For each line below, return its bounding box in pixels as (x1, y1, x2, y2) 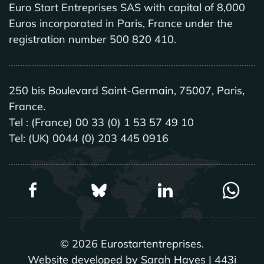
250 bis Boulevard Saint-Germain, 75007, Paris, (9, 83, 245, 97)
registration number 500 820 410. (9, 32, 176, 46)
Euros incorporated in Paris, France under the (9, 16, 233, 30)
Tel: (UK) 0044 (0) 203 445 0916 (9, 131, 169, 145)
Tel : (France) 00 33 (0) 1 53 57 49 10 (9, 115, 194, 129)
